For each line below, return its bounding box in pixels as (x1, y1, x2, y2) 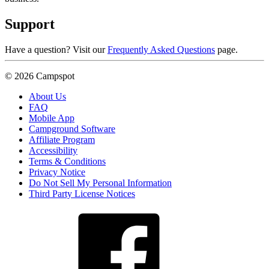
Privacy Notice (29, 167, 85, 178)
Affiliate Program (29, 134, 95, 145)
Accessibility (29, 145, 77, 156)
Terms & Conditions (29, 156, 106, 167)
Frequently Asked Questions (107, 44, 215, 55)
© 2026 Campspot (5, 71, 74, 82)
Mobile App (29, 113, 74, 124)
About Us (29, 91, 66, 102)
